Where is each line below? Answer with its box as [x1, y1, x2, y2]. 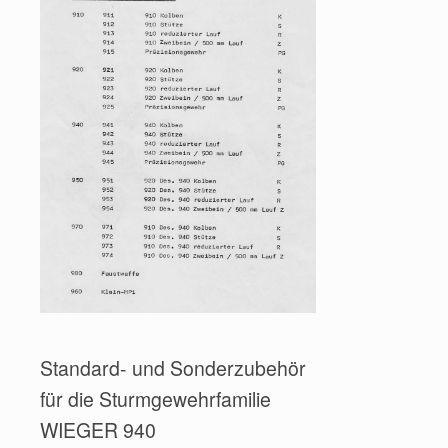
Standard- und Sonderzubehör [40, 354, 307, 383]
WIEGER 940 [40, 416, 157, 445]
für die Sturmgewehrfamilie [40, 385, 272, 414]
